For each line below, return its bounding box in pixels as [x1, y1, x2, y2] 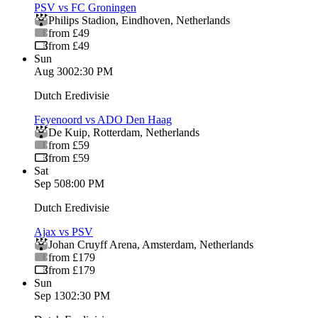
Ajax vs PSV [34, 225, 93, 238]
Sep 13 [34, 289, 65, 302]
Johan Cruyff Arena [48, 238, 137, 251]
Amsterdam [142, 238, 194, 251]
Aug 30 [34, 65, 68, 77]
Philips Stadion [48, 13, 116, 26]
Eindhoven [121, 13, 170, 26]
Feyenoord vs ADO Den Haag [34, 113, 172, 126]
